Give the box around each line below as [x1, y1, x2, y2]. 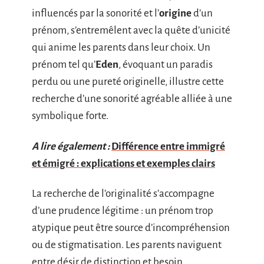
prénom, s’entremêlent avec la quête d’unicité [32, 25, 230, 36]
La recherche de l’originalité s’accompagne [32, 188, 214, 199]
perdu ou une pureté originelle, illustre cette [32, 76, 224, 87]
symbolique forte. [32, 110, 108, 121]
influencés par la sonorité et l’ [32, 8, 159, 19]
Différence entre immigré [111, 140, 225, 152]
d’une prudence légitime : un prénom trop [32, 205, 213, 216]
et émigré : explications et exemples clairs [32, 157, 215, 169]
